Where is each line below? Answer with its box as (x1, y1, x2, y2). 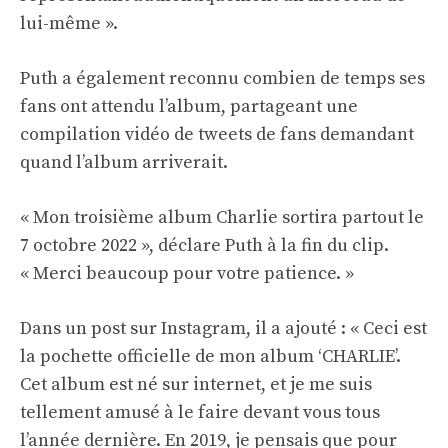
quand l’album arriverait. (20, 151, 228, 175)
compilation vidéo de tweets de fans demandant (20, 123, 414, 147)
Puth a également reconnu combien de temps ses (20, 67, 425, 91)
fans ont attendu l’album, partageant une (20, 95, 358, 119)
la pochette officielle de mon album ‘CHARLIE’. (20, 345, 401, 369)
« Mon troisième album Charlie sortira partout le (20, 206, 424, 230)
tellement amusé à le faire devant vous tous (20, 401, 380, 425)
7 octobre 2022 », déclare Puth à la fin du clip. (20, 234, 389, 258)
